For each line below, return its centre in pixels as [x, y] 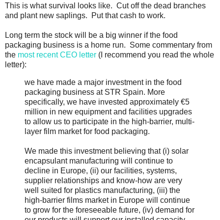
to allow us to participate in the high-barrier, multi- [110, 121]
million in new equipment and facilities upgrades [108, 111]
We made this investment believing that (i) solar [107, 151]
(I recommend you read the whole [155, 55]
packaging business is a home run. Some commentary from [109, 45]
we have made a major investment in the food [103, 82]
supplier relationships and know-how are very [103, 180]
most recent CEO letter [57, 55]
